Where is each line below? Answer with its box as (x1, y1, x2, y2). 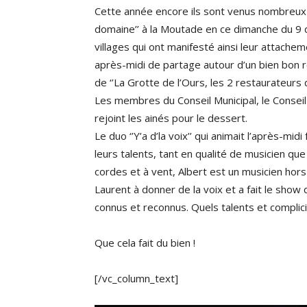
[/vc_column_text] (95, 271, 178, 285)
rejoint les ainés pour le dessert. (95, 111, 247, 125)
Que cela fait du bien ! (95, 236, 195, 249)
